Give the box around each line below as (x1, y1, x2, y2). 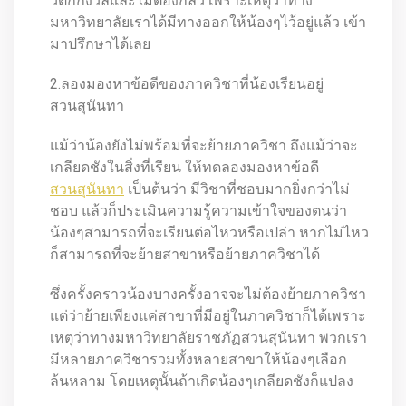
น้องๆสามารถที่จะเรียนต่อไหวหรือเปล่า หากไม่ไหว (50, 224, 369, 241)
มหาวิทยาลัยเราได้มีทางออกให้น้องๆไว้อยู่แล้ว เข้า (50, 14, 366, 31)
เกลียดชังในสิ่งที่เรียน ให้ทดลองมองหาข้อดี (50, 159, 319, 176)
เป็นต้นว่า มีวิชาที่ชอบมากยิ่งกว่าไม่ (124, 180, 350, 198)
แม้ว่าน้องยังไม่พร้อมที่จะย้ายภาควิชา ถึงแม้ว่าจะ (50, 137, 358, 154)
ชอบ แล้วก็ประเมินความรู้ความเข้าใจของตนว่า (50, 202, 347, 219)
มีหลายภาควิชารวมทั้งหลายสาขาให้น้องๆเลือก (50, 351, 347, 368)
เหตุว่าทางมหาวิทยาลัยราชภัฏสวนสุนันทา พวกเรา (50, 329, 367, 346)
